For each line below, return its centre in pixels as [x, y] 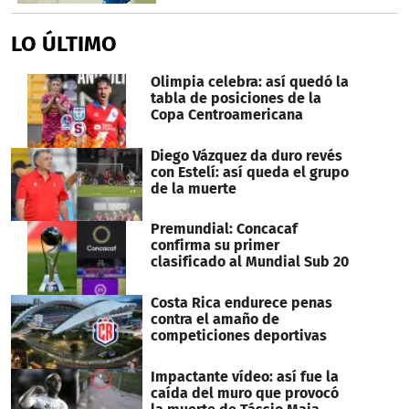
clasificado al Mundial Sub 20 [249, 262]
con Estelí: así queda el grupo [249, 172]
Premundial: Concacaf [224, 229]
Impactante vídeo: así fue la [244, 376]
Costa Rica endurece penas [241, 302]
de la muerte [193, 188]
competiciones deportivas [238, 335]
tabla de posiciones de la [236, 98]
